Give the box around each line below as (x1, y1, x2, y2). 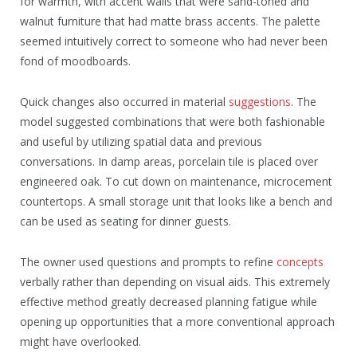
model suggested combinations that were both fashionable (20, 113, 325, 129)
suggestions (229, 93, 291, 109)
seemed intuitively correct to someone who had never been (20, 33, 328, 49)
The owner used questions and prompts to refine (20, 253, 277, 269)
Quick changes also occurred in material (20, 93, 229, 109)
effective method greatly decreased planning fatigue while (20, 293, 317, 309)
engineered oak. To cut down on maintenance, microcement (20, 173, 332, 189)
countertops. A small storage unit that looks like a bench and (20, 193, 332, 209)
